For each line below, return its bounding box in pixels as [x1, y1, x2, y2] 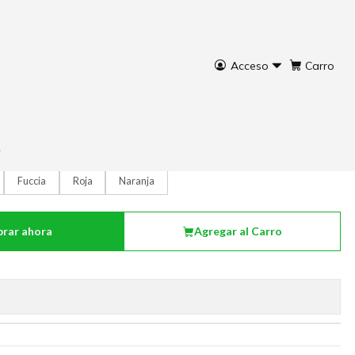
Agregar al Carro [193, 224, 282, 239]
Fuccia [17, 174, 47, 187]
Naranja [119, 174, 155, 187]
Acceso [230, 59, 269, 74]
